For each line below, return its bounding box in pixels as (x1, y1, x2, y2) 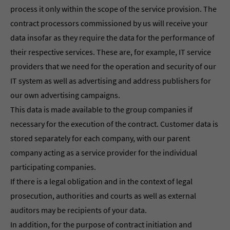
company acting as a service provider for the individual (10, 147, 197, 158)
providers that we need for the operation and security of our (10, 61, 216, 71)
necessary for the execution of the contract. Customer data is (10, 119, 218, 129)
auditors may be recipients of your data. (10, 205, 147, 215)
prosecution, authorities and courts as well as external (10, 190, 196, 201)
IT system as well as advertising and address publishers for (10, 75, 211, 86)
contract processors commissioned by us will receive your (10, 18, 208, 28)
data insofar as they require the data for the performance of (10, 32, 215, 43)
